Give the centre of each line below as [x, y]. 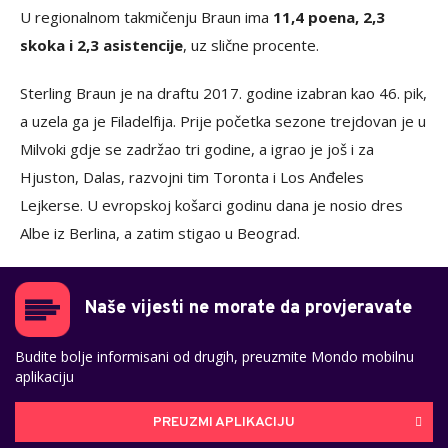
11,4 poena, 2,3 [329, 17]
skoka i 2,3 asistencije [101, 45]
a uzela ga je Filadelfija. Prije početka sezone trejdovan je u [223, 121]
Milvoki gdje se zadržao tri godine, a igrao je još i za [197, 149]
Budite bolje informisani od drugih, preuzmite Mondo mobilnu [214, 356]
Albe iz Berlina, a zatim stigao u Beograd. [160, 233]
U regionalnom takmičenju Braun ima [146, 17]
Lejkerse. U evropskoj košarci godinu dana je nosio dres [211, 205]
